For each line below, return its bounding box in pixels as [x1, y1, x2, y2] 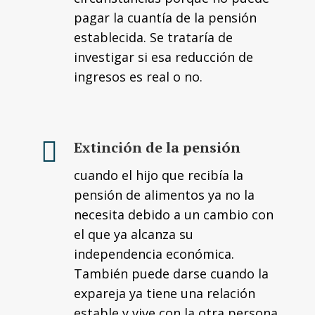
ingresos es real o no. [74, 68, 202, 85]
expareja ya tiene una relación [74, 285, 255, 302]
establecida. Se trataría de [74, 29, 233, 46]
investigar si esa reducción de [74, 49, 253, 65]
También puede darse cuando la [74, 265, 269, 282]
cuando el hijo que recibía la [74, 167, 243, 184]
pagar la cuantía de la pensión [74, 9, 257, 26]
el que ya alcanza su [74, 226, 193, 243]
